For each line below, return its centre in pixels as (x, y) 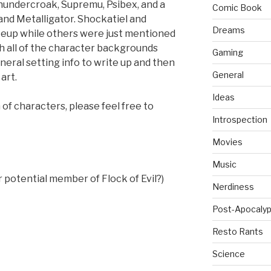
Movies (227, 142)
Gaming (227, 53)
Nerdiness (233, 187)
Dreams (228, 30)
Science (228, 254)
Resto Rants (237, 232)
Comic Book (237, 8)
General (228, 75)
